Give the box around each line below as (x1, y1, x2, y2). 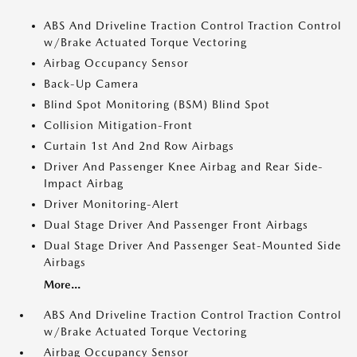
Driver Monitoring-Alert (44, 198, 179, 210)
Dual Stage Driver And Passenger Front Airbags (44, 218, 308, 231)
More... (44, 278, 80, 291)
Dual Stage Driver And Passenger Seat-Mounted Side (44, 239, 341, 252)
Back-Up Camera (44, 77, 139, 90)
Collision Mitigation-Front (44, 119, 193, 131)
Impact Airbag (44, 177, 124, 190)
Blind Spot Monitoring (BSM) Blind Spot (44, 98, 270, 111)
